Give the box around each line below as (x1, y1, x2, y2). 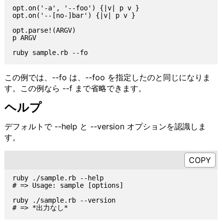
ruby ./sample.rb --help (12, 174, 104, 182)
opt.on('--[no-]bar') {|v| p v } (12, 11, 135, 20)
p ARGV (12, 34, 36, 42)
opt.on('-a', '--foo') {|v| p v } (12, 4, 139, 12)
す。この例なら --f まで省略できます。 (4, 83, 146, 93)
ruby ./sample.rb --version (12, 196, 115, 205)
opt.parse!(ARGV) (12, 26, 76, 35)
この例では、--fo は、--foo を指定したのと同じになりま (4, 72, 211, 82)
